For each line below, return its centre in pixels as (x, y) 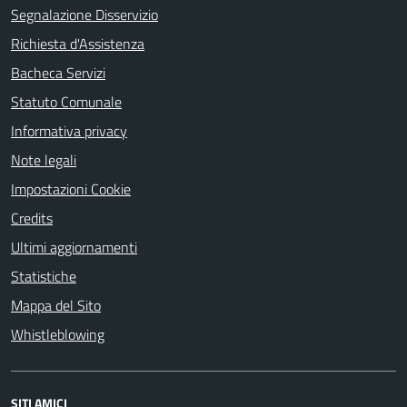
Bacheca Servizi (58, 72)
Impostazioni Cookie (71, 189)
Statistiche (44, 276)
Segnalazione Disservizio (84, 14)
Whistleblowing (58, 334)
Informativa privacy (69, 130)
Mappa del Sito (56, 305)
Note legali (44, 159)
